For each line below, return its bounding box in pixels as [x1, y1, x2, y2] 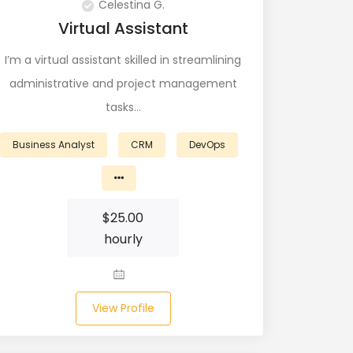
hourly [103, 230, 143, 248]
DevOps [189, 138, 225, 151]
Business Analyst [13, 138, 95, 151]
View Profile [91, 300, 154, 316]
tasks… [105, 99, 141, 115]
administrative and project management [9, 76, 237, 91]
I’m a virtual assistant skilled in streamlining [5, 52, 241, 68]
